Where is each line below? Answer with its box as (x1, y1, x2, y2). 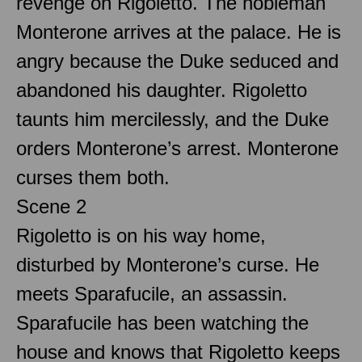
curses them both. (16, 166, 170, 188)
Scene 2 (16, 195, 86, 217)
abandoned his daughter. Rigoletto (16, 78, 307, 101)
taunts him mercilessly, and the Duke (16, 107, 329, 130)
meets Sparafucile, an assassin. (16, 282, 288, 305)
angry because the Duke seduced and (16, 49, 339, 72)
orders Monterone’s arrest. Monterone (16, 137, 339, 159)
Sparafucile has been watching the (16, 311, 309, 334)
